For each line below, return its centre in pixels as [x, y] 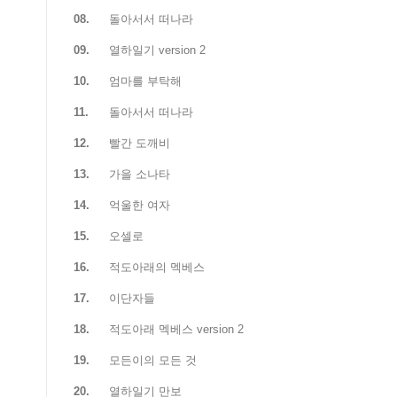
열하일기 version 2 [157, 51]
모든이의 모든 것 [153, 361]
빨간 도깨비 [140, 144]
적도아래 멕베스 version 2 [176, 330]
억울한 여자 [140, 206]
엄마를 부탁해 [145, 82]
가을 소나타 [140, 175]
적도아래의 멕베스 [157, 268]
